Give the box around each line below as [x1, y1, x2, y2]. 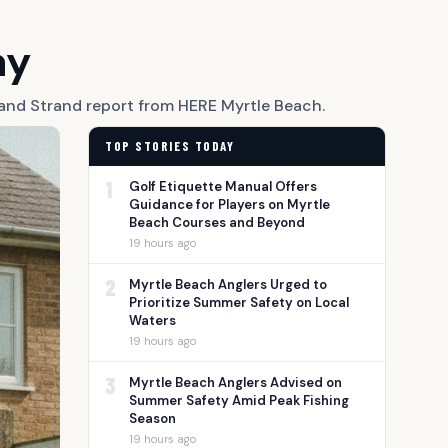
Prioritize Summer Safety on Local [129, 294, 349, 311]
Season [129, 410, 176, 427]
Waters [129, 312, 176, 329]
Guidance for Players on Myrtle [129, 196, 330, 213]
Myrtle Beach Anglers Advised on [129, 374, 342, 391]
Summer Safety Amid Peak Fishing [129, 392, 349, 409]
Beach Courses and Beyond [129, 214, 305, 231]
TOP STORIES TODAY [105, 138, 235, 154]
